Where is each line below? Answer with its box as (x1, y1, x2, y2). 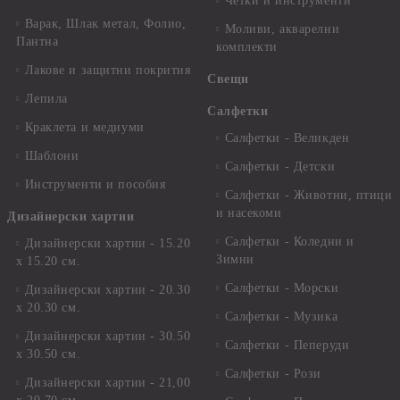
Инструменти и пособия (24, 177, 166, 191)
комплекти (216, 39, 279, 54)
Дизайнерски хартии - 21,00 (24, 375, 191, 389)
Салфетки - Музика (224, 309, 338, 323)
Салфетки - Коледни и (224, 234, 354, 248)
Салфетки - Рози (224, 366, 321, 380)
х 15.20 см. (16, 254, 81, 268)
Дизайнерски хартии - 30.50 (24, 329, 191, 343)
